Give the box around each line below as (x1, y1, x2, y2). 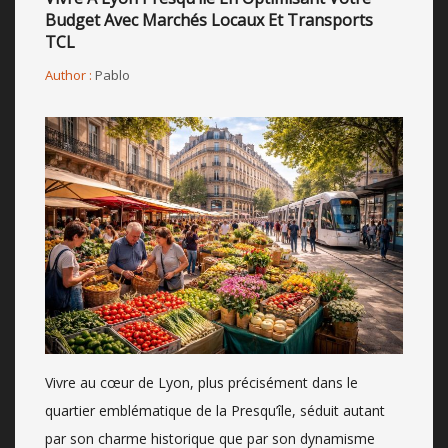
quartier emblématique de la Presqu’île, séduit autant (45, 400, 385, 420)
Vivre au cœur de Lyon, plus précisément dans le (45, 372, 358, 392)
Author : (45, 66, 95, 84)
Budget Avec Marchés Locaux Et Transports (45, 9, 373, 31)
